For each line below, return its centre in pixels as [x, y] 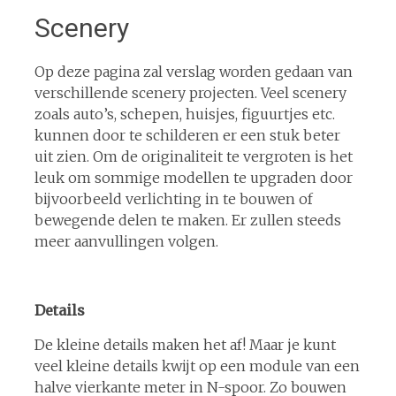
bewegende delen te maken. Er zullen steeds [187, 220]
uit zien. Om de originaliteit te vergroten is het [193, 156]
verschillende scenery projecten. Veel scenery [190, 93]
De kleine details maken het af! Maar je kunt [185, 345]
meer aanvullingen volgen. [126, 241]
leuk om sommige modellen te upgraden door [193, 178]
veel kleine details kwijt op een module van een [197, 366]
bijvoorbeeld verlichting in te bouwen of [173, 199]
